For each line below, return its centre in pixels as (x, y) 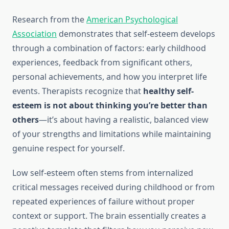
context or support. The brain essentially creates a (109, 216)
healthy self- (168, 91)
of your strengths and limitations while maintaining (112, 134)
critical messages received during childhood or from (113, 187)
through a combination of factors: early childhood (109, 48)
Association (35, 34)
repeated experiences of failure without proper (104, 202)
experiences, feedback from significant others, (102, 63)
